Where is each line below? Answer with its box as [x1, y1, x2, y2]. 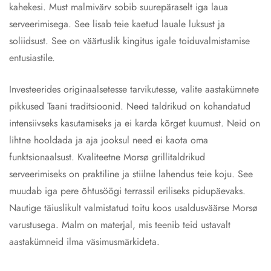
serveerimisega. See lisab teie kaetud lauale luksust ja [9, 17, 225, 31]
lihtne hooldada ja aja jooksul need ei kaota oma [9, 133, 208, 147]
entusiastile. [9, 51, 55, 65]
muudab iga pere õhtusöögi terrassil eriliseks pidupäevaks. [9, 184, 246, 198]
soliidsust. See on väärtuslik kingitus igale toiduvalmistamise [9, 34, 250, 48]
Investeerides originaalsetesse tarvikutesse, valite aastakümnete [9, 82, 259, 96]
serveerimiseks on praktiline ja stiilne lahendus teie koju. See [9, 167, 253, 181]
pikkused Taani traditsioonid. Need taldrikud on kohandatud [9, 99, 250, 113]
